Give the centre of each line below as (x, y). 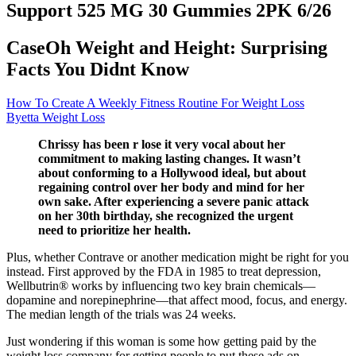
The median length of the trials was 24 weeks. (121, 314)
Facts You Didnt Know (98, 69)
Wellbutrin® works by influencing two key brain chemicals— (161, 285)
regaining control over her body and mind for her (171, 187)
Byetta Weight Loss (56, 117)
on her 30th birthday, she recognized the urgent (166, 215)
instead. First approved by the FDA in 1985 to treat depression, (164, 271)
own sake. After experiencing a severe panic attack (174, 201)
